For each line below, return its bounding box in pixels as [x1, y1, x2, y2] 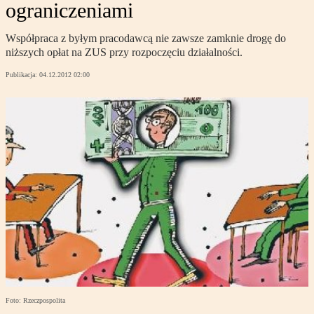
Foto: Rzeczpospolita [6, 296, 65, 305]
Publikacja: [6, 71, 39, 79]
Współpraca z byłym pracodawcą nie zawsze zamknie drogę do [6, 32, 286, 45]
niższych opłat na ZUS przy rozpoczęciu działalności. [6, 46, 243, 59]
